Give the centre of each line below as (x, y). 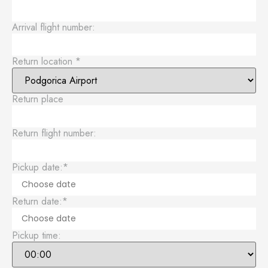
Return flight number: (54, 133)
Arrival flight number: (54, 27)
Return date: (37, 201)
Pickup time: (36, 235)
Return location (44, 61)
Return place (38, 99)
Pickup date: (37, 167)
